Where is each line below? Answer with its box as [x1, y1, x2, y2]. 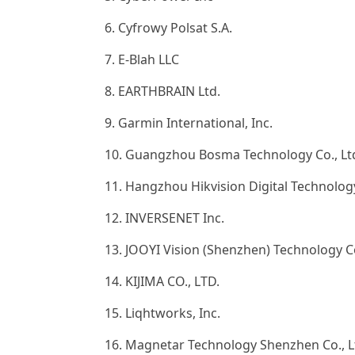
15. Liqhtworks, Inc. [105, 304, 220, 322]
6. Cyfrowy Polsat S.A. [105, 19, 232, 36]
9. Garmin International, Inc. [105, 114, 273, 132]
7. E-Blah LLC [105, 51, 179, 68]
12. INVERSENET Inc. [105, 209, 224, 227]
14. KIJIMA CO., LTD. [105, 273, 219, 290]
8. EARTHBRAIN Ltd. [105, 82, 220, 100]
